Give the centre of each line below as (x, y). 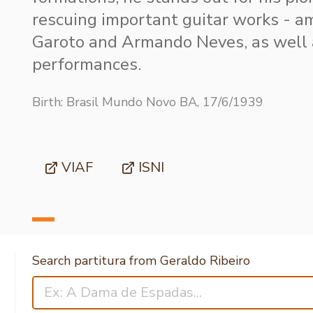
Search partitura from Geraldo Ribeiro (141, 260)
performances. (87, 64)
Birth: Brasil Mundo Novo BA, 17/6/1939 (148, 102)
